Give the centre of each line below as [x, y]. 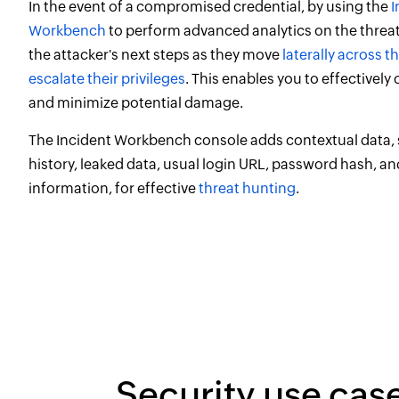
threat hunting [247, 189]
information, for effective [114, 189]
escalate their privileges [107, 79]
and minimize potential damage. [136, 103]
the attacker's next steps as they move [155, 55]
